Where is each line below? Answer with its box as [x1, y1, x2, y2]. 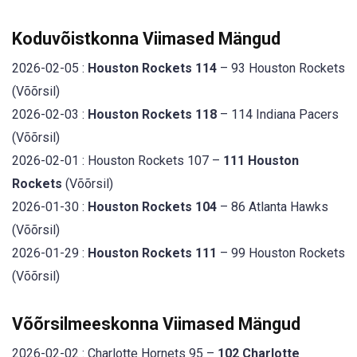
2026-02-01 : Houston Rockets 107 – [12, 152, 223, 168]
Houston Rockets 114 [88, 60, 217, 76]
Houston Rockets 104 [88, 198, 217, 214]
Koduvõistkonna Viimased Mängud [12, 28, 280, 49]
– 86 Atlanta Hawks [217, 198, 328, 214]
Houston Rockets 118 [88, 106, 217, 122]
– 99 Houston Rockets [217, 245, 345, 261]
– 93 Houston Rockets [217, 60, 345, 76]
